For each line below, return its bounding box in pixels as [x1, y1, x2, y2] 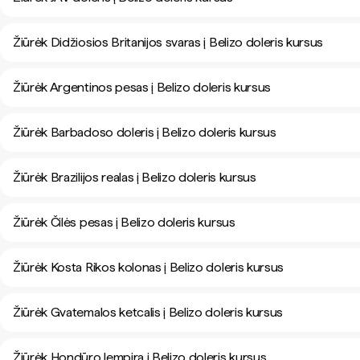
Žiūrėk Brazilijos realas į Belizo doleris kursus [13, 170, 256, 185]
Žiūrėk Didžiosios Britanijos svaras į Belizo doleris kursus [13, 35, 324, 50]
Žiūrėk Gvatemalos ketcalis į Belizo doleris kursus [13, 305, 283, 320]
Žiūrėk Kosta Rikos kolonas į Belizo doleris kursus [13, 260, 284, 275]
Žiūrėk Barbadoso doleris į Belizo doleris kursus [13, 125, 276, 140]
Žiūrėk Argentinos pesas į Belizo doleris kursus [13, 80, 271, 95]
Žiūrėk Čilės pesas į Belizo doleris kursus [13, 215, 235, 230]
